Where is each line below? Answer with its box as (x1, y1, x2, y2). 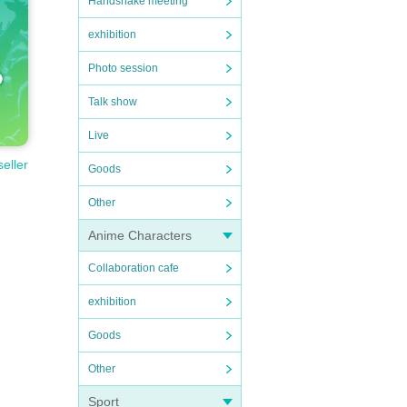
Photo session (88, 62, 158, 74)
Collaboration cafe (88, 262, 179, 274)
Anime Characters (88, 228, 192, 243)
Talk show (88, 95, 137, 108)
